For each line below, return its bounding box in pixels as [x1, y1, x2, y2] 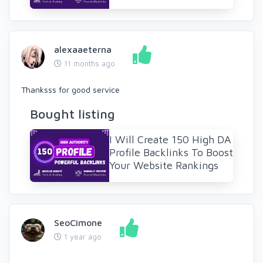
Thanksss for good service [21, 85, 120, 95]
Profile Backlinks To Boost [109, 146, 233, 159]
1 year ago [62, 232, 102, 242]
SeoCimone [54, 217, 102, 228]
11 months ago [62, 59, 115, 69]
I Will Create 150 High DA [109, 133, 231, 146]
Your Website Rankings [109, 159, 218, 172]
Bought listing [30, 106, 115, 122]
